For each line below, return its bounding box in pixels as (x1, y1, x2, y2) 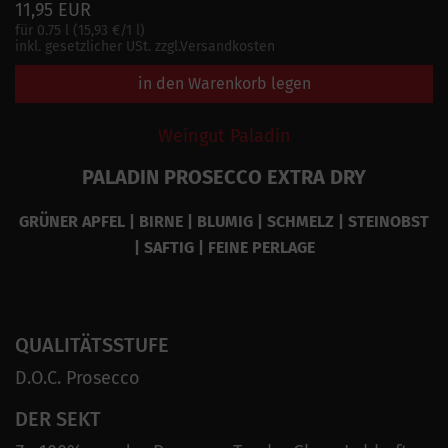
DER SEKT (15, 406, 101, 431)
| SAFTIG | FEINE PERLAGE (133, 237, 315, 257)
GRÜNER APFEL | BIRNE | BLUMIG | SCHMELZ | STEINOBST (19, 211, 429, 231)
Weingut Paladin (157, 124, 291, 147)
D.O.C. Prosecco (15, 366, 140, 389)
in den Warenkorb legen (137, 73, 311, 93)
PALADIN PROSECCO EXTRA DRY (82, 164, 366, 189)
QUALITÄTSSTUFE (15, 332, 169, 357)
